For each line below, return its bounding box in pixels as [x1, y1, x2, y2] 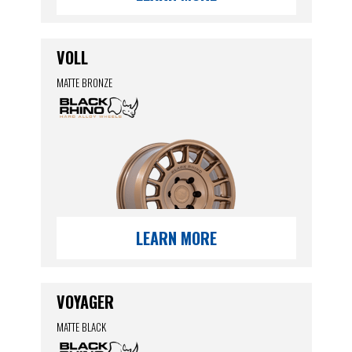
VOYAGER [56, 290, 114, 313]
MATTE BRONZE [56, 75, 112, 90]
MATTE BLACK [56, 319, 106, 335]
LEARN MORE [135, 226, 217, 250]
